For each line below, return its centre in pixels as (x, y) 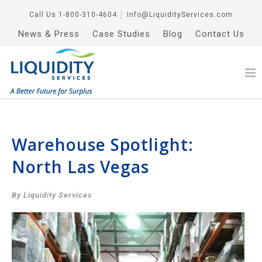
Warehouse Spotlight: (103, 144)
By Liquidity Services (52, 195)
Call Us (43, 15)
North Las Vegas (80, 167)
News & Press (49, 34)
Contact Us (220, 34)
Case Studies (121, 34)
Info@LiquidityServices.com (180, 15)
